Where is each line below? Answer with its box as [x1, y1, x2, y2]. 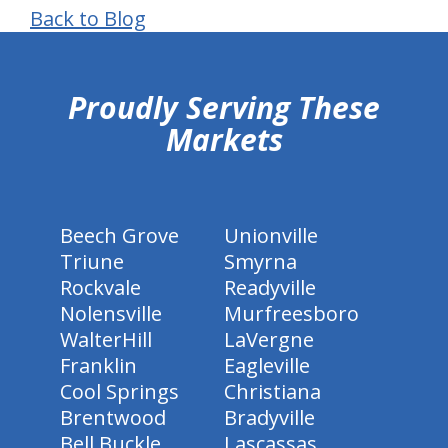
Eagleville [224, 352, 310, 379]
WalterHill [60, 326, 152, 353]
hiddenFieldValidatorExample [8, 29, 193, 48]
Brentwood [60, 404, 166, 431]
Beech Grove [60, 222, 179, 249]
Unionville [224, 222, 318, 249]
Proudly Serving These [68, 87, 380, 128]
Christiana [224, 378, 321, 405]
